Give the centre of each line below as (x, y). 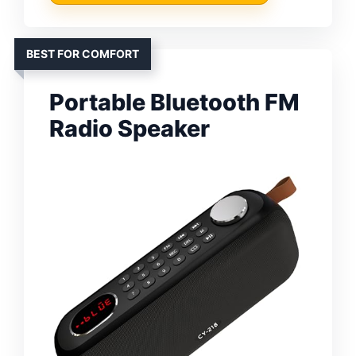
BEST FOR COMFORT (83, 53)
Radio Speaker (130, 128)
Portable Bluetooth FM (174, 102)
